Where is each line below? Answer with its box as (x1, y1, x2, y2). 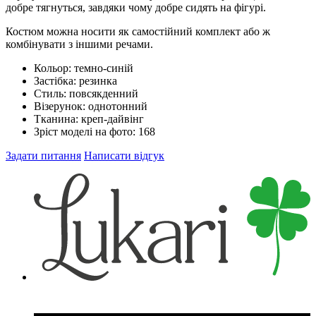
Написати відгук (84, 150, 164, 162)
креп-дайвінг (81, 113, 144, 126)
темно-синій (74, 62, 133, 75)
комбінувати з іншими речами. (6, 38, 153, 51)
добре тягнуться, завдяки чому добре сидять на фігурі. (6, 1, 266, 14)
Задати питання (6, 150, 81, 162)
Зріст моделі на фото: (34, 126, 138, 138)
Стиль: (34, 87, 69, 100)
